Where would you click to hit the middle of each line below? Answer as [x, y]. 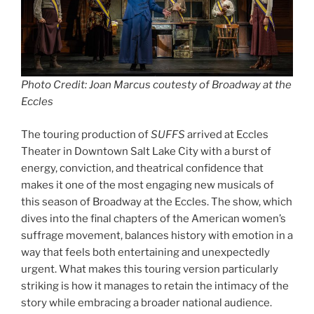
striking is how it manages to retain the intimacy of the [155, 286]
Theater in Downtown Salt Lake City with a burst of [146, 151]
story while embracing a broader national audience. [146, 302]
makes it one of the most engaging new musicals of [148, 185]
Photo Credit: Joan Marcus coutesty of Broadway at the [156, 85]
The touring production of [86, 134]
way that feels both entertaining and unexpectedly [145, 252]
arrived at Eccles [227, 134]
